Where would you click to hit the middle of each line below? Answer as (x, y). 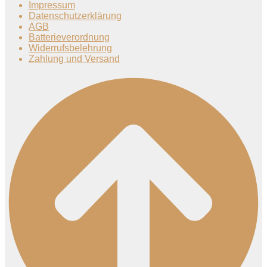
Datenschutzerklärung (75, 15)
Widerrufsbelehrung (70, 48)
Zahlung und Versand (74, 58)
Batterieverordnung (69, 37)
